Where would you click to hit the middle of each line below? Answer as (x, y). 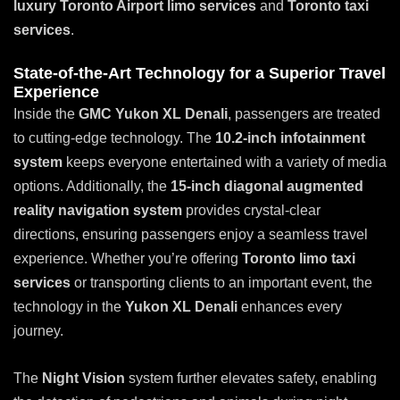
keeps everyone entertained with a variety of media (225, 162)
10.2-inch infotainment (290, 138)
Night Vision (83, 379)
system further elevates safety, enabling (251, 379)
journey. (38, 331)
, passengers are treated (304, 114)
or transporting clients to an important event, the (221, 283)
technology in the (69, 307)
